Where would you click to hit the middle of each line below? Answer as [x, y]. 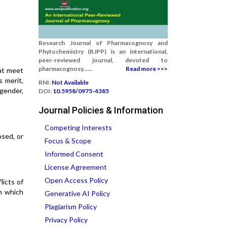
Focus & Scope [68, 141]
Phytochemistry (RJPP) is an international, [103, 51]
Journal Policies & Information [101, 110]
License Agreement [76, 167]
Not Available [70, 82]
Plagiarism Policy [71, 206]
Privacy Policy [66, 220]
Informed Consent [74, 154]
